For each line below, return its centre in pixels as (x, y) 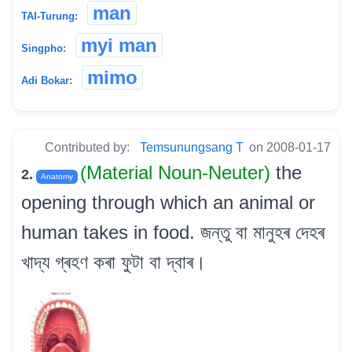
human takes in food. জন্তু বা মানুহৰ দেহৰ (173, 232)
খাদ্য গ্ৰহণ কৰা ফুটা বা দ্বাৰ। (114, 262)
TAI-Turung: (49, 16)
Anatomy (57, 176)
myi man (119, 45)
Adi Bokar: (47, 80)
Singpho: (44, 48)
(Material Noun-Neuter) (178, 172)
